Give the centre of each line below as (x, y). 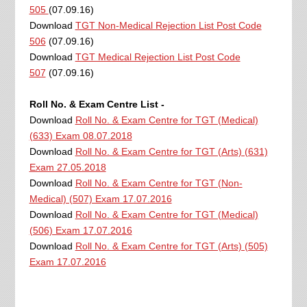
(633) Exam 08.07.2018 (81, 135)
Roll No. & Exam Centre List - (97, 104)
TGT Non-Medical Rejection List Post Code (168, 25)
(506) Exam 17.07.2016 (81, 230)
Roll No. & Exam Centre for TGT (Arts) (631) (171, 151)
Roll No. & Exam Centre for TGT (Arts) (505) (171, 246)
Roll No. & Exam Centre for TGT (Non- (159, 183)
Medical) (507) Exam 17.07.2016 (100, 198)
